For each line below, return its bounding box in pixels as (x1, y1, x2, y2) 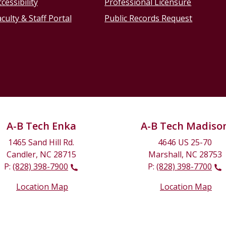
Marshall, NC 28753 (148, 149, 222, 160)
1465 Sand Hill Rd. (8, 137, 74, 148)
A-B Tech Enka (6, 119, 76, 133)
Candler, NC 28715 (6, 149, 76, 160)
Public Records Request (104, 13, 193, 24)
